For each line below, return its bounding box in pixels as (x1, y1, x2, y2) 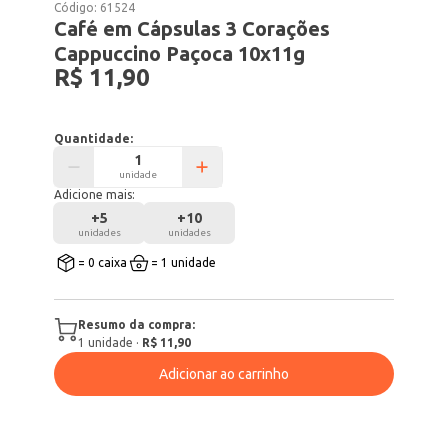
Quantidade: (54, 132, 134, 145)
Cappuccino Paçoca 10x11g (54, 42, 306, 65)
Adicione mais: (54, 188, 136, 201)
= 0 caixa (78, 256, 128, 269)
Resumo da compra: (78, 318, 196, 331)
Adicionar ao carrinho (159, 366, 289, 382)
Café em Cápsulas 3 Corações (54, 17, 331, 40)
